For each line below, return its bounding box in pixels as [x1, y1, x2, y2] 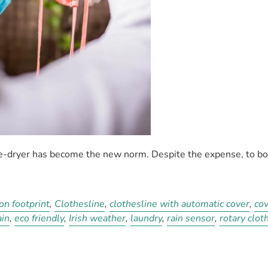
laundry [130, 212, 163, 225]
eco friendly [14, 212, 65, 225]
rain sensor [167, 212, 215, 225]
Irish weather [69, 212, 126, 225]
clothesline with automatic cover [109, 197, 250, 211]
